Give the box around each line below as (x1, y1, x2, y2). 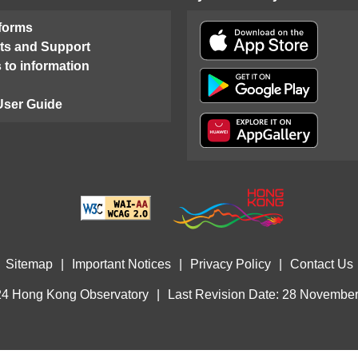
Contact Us (289, 257, 353, 271)
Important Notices (71, 257, 171, 271)
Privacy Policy (189, 257, 271, 271)
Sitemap (5, 257, 53, 271)
